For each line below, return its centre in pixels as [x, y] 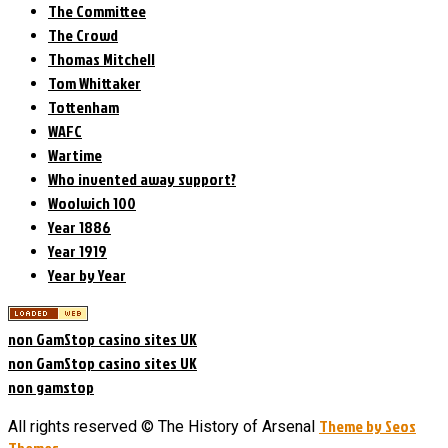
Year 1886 [79, 226]
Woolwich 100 [92, 202]
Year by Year [87, 274]
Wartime [75, 154]
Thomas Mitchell [101, 58]
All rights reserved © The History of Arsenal [163, 426]
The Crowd [83, 34]
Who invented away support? [142, 178]
